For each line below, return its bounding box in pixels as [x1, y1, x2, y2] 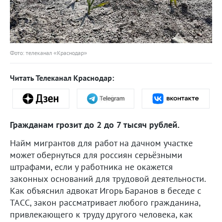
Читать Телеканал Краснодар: [10, 72, 114, 83]
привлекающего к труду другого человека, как [10, 208, 193, 220]
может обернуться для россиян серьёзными [10, 149, 182, 161]
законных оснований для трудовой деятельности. [10, 172, 206, 184]
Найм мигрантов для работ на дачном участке [10, 137, 193, 149]
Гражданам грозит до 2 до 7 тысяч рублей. [10, 118, 179, 130]
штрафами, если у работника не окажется [10, 161, 173, 172]
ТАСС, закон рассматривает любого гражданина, [10, 196, 200, 208]
